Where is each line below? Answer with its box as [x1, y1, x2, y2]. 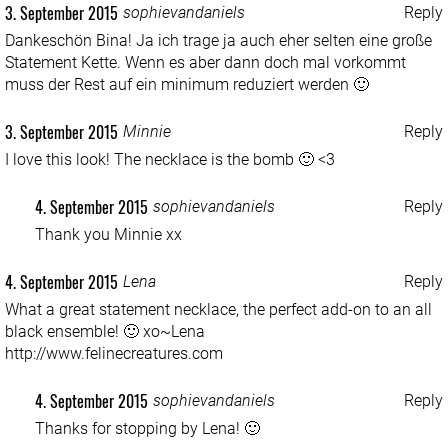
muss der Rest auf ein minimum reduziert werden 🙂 [5, 74, 369, 94]
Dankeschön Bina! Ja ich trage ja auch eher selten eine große [5, 30, 432, 50]
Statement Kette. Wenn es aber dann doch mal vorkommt [5, 52, 406, 72]
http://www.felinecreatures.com [5, 343, 223, 363]
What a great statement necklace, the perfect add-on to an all [5, 299, 432, 319]
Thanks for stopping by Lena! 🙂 [35, 418, 260, 438]
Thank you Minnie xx [35, 224, 182, 244]
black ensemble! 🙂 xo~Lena [5, 321, 205, 341]
